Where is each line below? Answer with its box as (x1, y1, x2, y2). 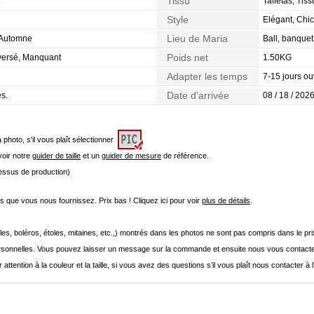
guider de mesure (102, 151, 161, 160)
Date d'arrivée (167, 90, 229, 101)
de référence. (161, 151, 209, 160)
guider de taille (32, 151, 81, 160)
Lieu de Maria (167, 33, 228, 44)
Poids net (167, 52, 208, 63)
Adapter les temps (167, 71, 247, 82)
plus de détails (202, 196, 250, 205)
